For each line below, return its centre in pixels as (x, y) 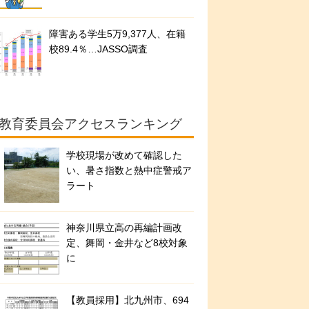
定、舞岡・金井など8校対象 (127, 243)
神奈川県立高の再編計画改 (124, 228)
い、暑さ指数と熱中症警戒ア (129, 171)
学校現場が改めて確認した (124, 156)
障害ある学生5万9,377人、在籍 (117, 34)
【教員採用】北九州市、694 (128, 300)
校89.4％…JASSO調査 (98, 49)
